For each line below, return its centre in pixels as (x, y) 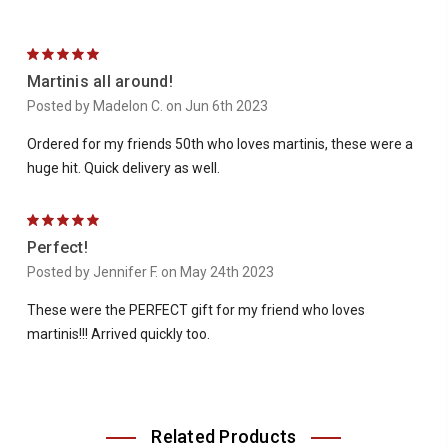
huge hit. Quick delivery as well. (123, 168)
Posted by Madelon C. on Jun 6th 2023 (147, 106)
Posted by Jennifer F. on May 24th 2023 (150, 272)
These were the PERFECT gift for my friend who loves (195, 310)
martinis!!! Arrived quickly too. (118, 334)
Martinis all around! (99, 82)
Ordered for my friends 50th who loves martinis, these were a (219, 144)
